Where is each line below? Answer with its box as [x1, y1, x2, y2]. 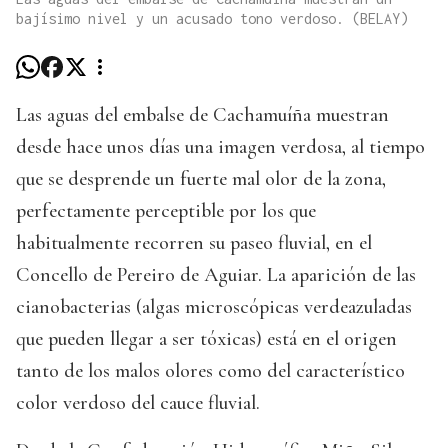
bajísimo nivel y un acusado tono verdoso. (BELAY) [16, 10, 408, 28]
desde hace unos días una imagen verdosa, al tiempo [16, 135, 425, 160]
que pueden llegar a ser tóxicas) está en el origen [16, 327, 397, 352]
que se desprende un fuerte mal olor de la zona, [16, 167, 386, 192]
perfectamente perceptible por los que [16, 199, 316, 224]
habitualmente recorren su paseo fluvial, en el [16, 231, 372, 256]
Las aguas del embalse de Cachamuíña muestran [16, 103, 389, 128]
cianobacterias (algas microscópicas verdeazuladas [16, 295, 412, 320]
